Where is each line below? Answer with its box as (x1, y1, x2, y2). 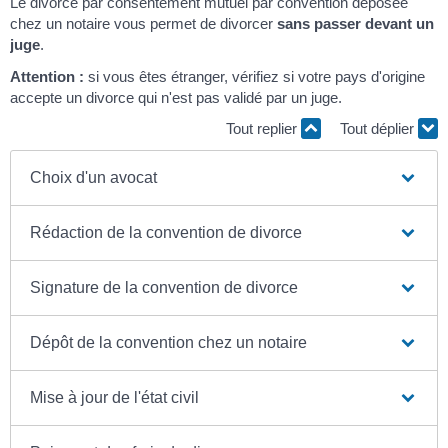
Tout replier (226, 120, 301, 138)
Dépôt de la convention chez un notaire (30, 333, 308, 351)
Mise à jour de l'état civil (30, 388, 200, 406)
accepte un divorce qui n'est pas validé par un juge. (10, 88, 342, 106)
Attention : (10, 67, 84, 85)
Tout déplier (340, 120, 418, 138)
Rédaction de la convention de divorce (30, 223, 303, 241)
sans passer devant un (277, 15, 434, 33)
